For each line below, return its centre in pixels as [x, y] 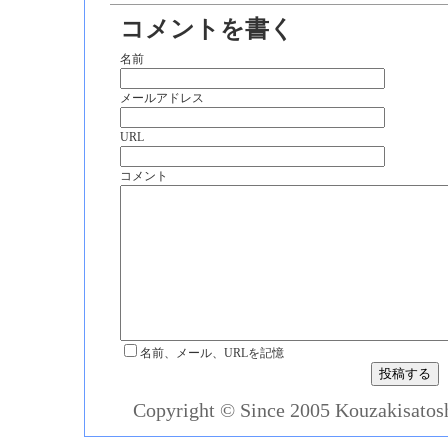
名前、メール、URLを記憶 [212, 353]
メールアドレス [162, 98]
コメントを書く [207, 29]
